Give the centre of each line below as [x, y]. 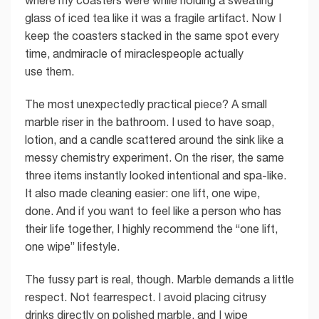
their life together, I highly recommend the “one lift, [151, 229]
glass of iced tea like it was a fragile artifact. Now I [153, 18]
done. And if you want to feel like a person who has [153, 211]
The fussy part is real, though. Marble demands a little [159, 279]
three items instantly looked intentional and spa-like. [156, 176]
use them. [49, 72]
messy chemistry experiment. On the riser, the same [155, 158]
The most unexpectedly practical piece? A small [146, 104]
